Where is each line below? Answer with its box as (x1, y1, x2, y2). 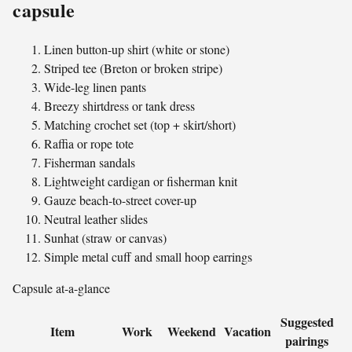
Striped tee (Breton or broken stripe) (44, 59, 222, 76)
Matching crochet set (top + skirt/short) (44, 115, 236, 133)
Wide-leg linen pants (44, 78, 146, 95)
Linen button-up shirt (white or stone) (44, 40, 229, 57)
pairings (285, 331, 328, 350)
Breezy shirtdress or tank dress (44, 97, 195, 114)
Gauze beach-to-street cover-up (44, 191, 196, 208)
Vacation (223, 321, 271, 340)
